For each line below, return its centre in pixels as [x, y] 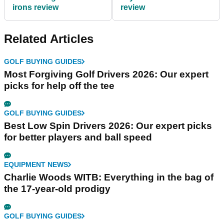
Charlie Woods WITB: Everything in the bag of [109, 177]
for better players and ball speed [78, 137]
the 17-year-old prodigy [57, 189]
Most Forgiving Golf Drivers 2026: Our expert [106, 74]
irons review [35, 7]
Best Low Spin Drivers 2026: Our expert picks [108, 126]
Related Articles [49, 39]
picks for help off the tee [59, 86]
